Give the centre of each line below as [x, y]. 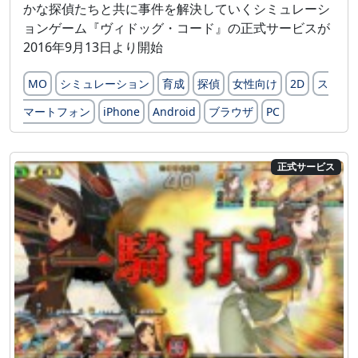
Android [174, 112]
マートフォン [57, 112]
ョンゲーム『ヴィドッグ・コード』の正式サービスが [177, 28]
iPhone [121, 112]
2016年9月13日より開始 [93, 48]
